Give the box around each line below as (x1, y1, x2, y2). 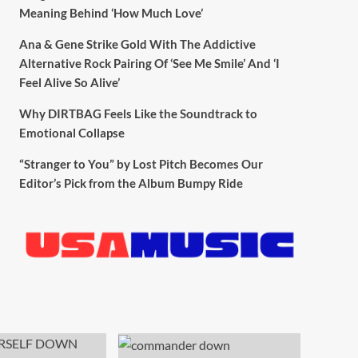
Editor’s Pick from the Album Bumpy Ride (18, 175, 243, 190)
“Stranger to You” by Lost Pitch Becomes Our (18, 156, 263, 171)
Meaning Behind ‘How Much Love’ (18, 5, 203, 20)
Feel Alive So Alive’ (18, 74, 120, 89)
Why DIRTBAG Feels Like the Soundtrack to (18, 105, 257, 121)
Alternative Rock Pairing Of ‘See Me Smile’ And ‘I (18, 55, 280, 70)
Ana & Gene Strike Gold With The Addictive (18, 36, 256, 51)
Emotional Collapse (18, 125, 125, 140)
